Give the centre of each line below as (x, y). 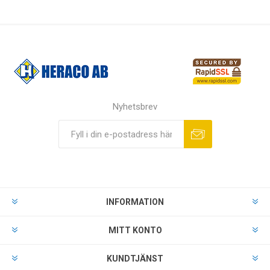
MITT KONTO (135, 231)
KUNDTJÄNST (135, 259)
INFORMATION (135, 202)
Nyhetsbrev (135, 107)
